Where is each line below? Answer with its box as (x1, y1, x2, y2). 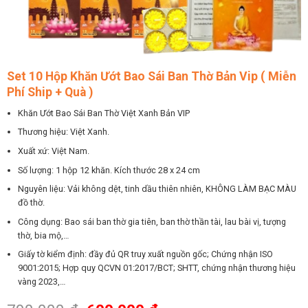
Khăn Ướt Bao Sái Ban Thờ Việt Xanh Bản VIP (18, 107, 190, 118)
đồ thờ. (18, 197, 45, 208)
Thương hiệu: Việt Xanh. (18, 126, 110, 137)
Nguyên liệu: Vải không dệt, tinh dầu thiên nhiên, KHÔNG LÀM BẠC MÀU (18, 184, 297, 195)
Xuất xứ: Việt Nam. (18, 145, 90, 156)
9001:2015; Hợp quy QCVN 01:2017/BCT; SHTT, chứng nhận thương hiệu (18, 263, 296, 274)
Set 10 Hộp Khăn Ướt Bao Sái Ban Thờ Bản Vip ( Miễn (6, 69, 296, 83)
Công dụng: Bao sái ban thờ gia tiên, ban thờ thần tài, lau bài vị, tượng (18, 216, 287, 227)
